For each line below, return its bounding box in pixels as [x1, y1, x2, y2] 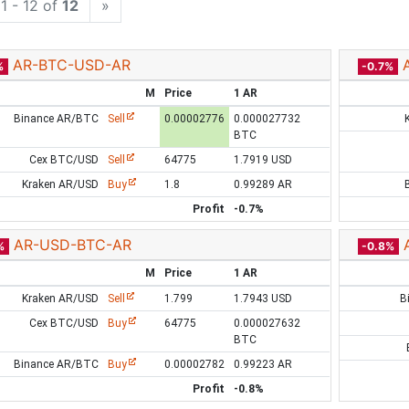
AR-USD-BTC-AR [13, 236, 131, 254]
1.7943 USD [233, 292, 292, 305]
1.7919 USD [233, 153, 292, 166]
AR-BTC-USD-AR [12, 56, 131, 74]
